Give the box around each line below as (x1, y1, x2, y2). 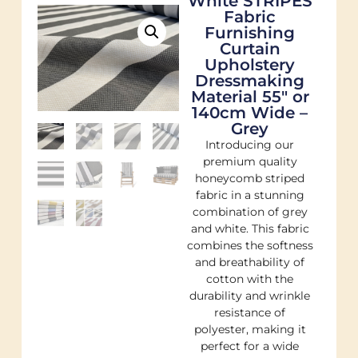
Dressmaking (195, 70, 305, 90)
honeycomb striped (195, 170, 305, 185)
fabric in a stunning (195, 187, 304, 202)
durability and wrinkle (189, 288, 311, 303)
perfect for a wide (201, 338, 300, 353)
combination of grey (192, 204, 308, 219)
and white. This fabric (190, 221, 309, 236)
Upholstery (205, 54, 296, 74)
